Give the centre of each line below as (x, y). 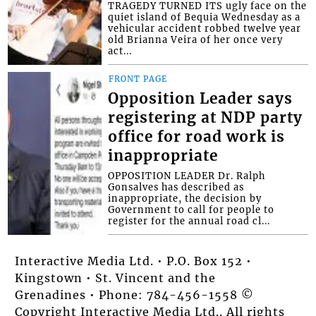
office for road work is (197, 136)
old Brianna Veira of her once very (196, 39)
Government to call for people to (192, 209)
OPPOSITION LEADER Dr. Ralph (187, 175)
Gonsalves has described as (176, 187)
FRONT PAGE (138, 79)
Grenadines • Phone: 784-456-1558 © (135, 294)
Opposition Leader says (201, 98)
